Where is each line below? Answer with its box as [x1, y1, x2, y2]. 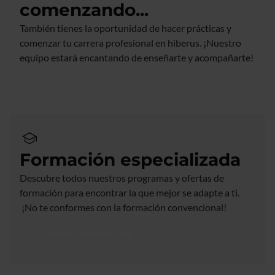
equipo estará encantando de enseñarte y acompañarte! [20, 51, 254, 63]
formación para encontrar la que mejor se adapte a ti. [20, 186, 239, 198]
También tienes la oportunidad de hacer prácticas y [20, 21, 231, 34]
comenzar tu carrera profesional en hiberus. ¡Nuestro [20, 36, 241, 48]
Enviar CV [35, 76, 79, 88]
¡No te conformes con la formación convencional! [20, 201, 227, 213]
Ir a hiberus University [35, 225, 133, 238]
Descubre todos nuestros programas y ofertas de [20, 171, 224, 184]
